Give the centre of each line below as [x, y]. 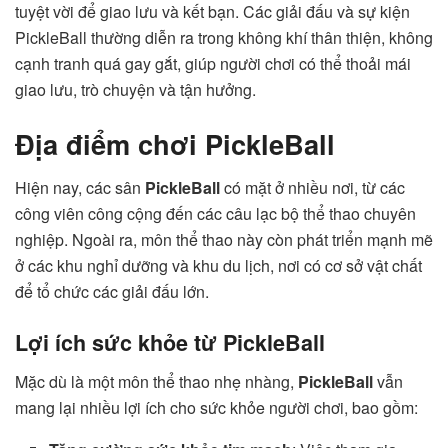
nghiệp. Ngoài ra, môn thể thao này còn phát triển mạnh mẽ [224, 240]
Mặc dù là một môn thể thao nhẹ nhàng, [156, 381]
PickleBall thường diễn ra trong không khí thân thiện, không [224, 38]
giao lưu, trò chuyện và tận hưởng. [135, 90]
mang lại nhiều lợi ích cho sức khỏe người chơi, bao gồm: [216, 407]
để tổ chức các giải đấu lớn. [112, 292]
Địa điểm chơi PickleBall [175, 143]
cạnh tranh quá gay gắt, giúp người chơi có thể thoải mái [213, 64]
